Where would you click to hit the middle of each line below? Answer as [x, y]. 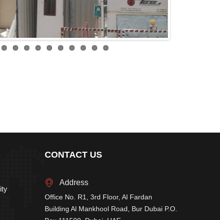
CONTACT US [73, 155]
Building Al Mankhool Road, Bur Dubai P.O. [111, 209]
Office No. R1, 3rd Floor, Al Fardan [98, 197]
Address [74, 182]
